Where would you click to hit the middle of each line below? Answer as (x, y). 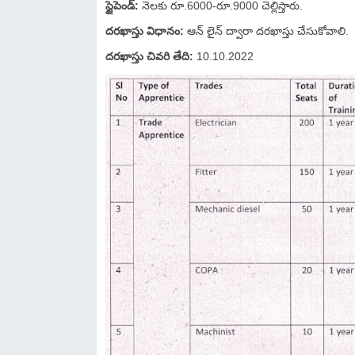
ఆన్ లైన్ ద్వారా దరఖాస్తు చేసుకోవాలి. (266, 31)
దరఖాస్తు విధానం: (145, 31)
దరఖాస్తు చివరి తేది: (149, 56)
